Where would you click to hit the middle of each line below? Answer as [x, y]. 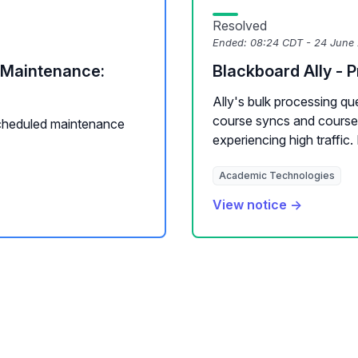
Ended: [231, 43]
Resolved [240, 26]
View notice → [257, 205]
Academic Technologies [277, 175]
